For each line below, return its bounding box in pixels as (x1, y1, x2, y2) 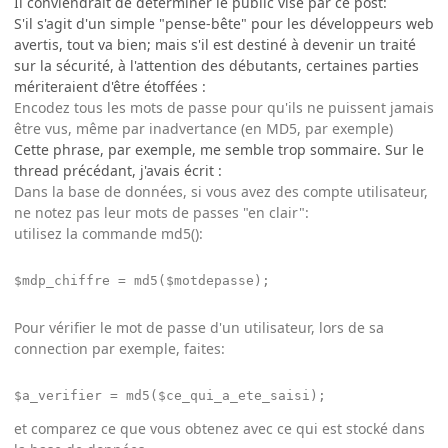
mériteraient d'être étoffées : (14, 76, 206, 96)
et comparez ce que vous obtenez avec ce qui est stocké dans (14, 418, 425, 438)
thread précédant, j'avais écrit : (14, 160, 222, 180)
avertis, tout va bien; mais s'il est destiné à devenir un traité (14, 34, 416, 54)
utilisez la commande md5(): (14, 223, 203, 243)
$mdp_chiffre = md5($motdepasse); (14, 272, 270, 288)
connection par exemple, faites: (14, 338, 225, 358)
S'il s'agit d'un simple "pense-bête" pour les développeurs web (14, 13, 434, 33)
